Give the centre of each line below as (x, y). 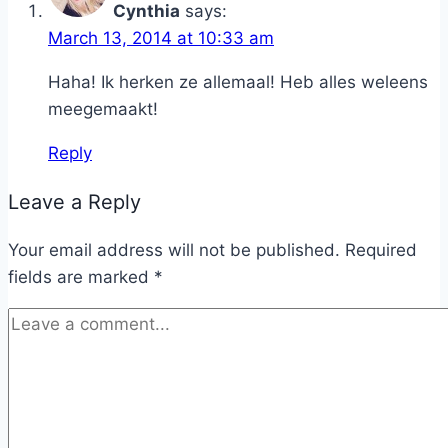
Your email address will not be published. (174, 249)
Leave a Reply (74, 201)
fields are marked (81, 276)
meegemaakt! (103, 108)
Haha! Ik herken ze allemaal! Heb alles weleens (238, 81)
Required (381, 249)
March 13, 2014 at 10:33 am (161, 37)
